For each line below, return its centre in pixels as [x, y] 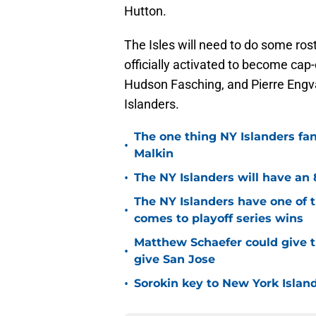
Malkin [154, 154]
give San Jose [175, 260]
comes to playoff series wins [219, 219]
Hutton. [145, 11]
